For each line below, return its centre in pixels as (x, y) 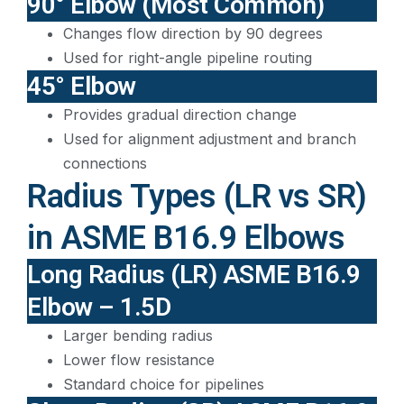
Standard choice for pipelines (164, 385)
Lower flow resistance (139, 360)
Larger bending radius (138, 336)
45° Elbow (82, 87)
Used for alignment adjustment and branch (210, 139)
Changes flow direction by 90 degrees (193, 34)
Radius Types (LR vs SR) (197, 197)
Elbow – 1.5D (99, 308)
